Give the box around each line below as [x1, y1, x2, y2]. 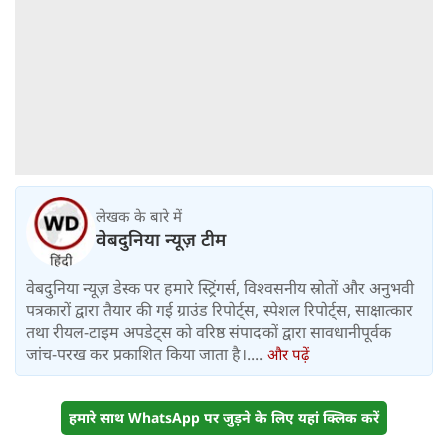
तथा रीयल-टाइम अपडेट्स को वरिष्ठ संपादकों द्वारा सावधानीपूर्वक [26, 321, 391, 344]
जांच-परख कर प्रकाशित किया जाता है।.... [26, 343, 267, 366]
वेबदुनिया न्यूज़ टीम [96, 226, 226, 251]
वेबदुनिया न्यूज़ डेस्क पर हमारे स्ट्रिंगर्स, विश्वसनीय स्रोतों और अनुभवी [26, 277, 414, 300]
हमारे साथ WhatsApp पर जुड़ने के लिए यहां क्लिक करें [69, 408, 379, 428]
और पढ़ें [267, 344, 309, 365]
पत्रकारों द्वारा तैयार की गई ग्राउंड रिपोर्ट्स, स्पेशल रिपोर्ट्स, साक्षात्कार [26, 299, 413, 322]
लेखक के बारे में [96, 205, 182, 226]
